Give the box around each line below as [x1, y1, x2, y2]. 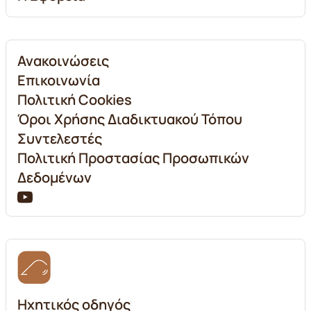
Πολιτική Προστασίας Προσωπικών [17, 149, 249, 167]
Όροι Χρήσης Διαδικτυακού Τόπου [17, 110, 242, 128]
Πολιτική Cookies [17, 90, 132, 109]
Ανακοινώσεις [17, 51, 109, 70]
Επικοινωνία [17, 71, 100, 90]
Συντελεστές [17, 129, 102, 148]
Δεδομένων [17, 168, 92, 187]
